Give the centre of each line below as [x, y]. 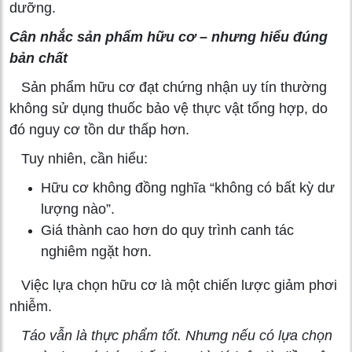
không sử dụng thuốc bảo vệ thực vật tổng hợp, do [169, 108]
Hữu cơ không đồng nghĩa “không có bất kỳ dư [188, 187]
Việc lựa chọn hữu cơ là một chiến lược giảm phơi [173, 285]
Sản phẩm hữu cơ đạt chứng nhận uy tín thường [168, 87]
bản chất [38, 58]
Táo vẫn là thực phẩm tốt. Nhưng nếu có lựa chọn [171, 335]
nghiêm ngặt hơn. [96, 251]
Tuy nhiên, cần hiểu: [79, 158]
